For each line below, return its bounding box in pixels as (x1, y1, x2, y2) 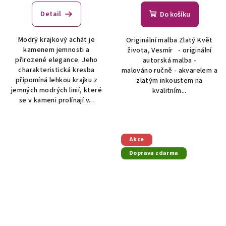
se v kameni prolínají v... (19, 95, 94, 105)
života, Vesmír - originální (127, 45, 212, 55)
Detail (40, 9, 62, 19)
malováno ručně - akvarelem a (121, 65, 218, 76)
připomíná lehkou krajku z (16, 75, 97, 85)
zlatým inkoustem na (136, 75, 203, 86)
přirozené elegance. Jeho (15, 54, 98, 65)
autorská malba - (142, 55, 197, 66)
